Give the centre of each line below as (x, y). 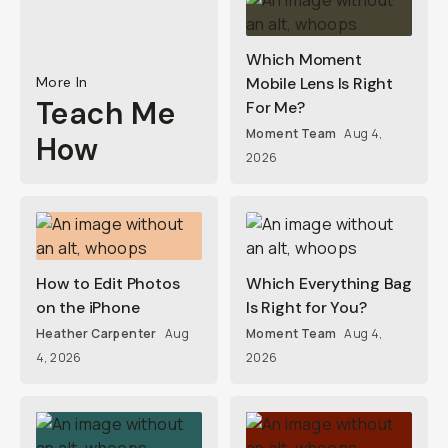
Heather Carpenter (96, 333)
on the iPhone (88, 307)
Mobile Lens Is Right (320, 83)
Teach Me (106, 113)
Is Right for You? (306, 307)
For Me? (275, 107)
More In (62, 82)
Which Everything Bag (329, 283)
